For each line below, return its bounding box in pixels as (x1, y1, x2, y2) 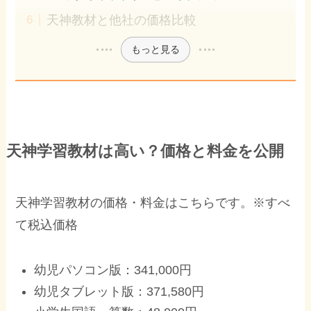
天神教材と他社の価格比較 (47, 13, 197, 27)
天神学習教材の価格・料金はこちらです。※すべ (15, 196, 291, 210)
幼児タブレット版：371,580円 (34, 284, 205, 299)
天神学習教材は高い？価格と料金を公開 (6, 143, 284, 160)
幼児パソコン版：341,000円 (34, 263, 192, 278)
